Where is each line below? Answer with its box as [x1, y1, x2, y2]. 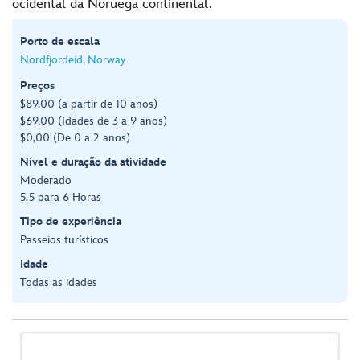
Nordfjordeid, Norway [20, 52, 125, 67]
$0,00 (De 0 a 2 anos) [20, 130, 130, 145]
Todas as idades [20, 275, 97, 289]
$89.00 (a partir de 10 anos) [20, 96, 157, 111]
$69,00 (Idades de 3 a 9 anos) [20, 113, 167, 128]
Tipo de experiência [20, 214, 121, 228]
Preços [20, 78, 55, 92]
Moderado [20, 173, 72, 187]
